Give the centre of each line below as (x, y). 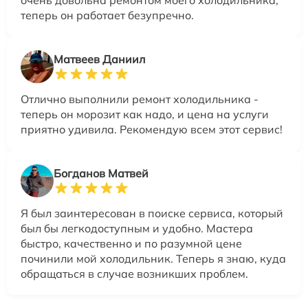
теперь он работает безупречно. (107, 15)
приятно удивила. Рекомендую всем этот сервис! (152, 129)
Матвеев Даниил (99, 59)
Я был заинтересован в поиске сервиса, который (152, 213)
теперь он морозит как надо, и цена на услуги (145, 114)
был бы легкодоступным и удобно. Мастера (137, 228)
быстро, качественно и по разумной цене (131, 243)
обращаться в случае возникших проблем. (134, 273)
